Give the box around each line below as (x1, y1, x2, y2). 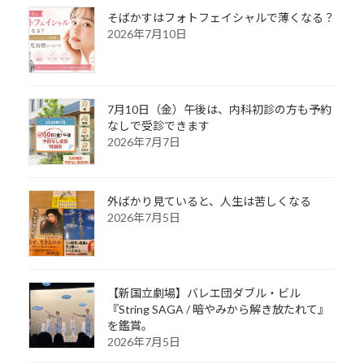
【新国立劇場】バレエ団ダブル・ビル (106, 285, 301, 300)
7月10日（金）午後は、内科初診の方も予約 (106, 102, 331, 116)
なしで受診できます (106, 118, 210, 132)
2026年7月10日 (106, 26, 187, 41)
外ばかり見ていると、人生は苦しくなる (106, 193, 311, 208)
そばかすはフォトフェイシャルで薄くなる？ (106, 10, 335, 24)
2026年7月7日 (106, 134, 180, 149)
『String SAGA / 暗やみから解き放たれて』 (106, 301, 329, 316)
